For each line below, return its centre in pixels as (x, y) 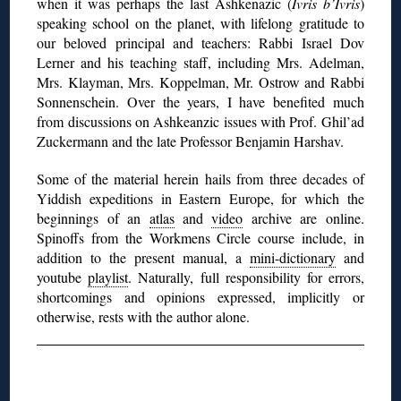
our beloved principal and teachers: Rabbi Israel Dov (200, 43)
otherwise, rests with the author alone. (144, 317)
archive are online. (303, 218)
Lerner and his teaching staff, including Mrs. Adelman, (200, 63)
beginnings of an (93, 218)
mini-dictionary (292, 258)
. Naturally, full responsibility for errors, (246, 277)
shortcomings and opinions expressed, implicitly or (200, 297)
